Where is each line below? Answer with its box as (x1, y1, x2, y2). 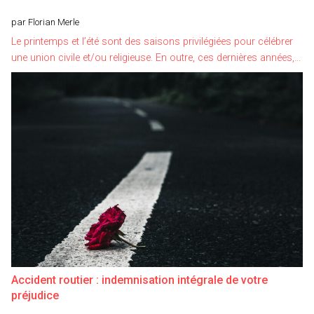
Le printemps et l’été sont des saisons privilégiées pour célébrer (11, 35, 293, 48)
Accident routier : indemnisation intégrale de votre (11, 273, 268, 287)
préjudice (11, 288, 59, 302)
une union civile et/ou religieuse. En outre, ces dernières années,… (11, 51, 301, 64)
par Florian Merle (11, 17, 79, 28)
